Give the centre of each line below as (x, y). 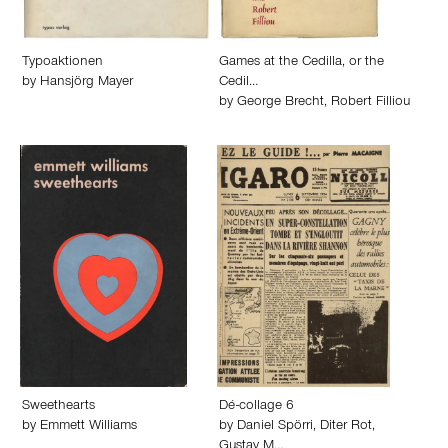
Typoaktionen (62, 63)
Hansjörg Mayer (86, 83)
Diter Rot (346, 427)
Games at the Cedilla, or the (301, 63)
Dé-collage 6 (256, 407)
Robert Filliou (370, 103)
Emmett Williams (88, 427)
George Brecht (280, 103)
